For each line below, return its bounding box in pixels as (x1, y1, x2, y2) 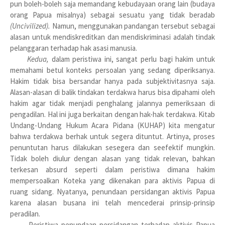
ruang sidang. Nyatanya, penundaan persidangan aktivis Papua (10, 187, 215, 196)
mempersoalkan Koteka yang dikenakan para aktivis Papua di (10, 176, 215, 185)
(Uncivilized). (10, 21, 50, 31)
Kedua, (27, 54, 52, 64)
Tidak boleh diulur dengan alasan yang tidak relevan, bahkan (10, 154, 215, 163)
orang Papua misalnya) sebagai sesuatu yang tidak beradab (10, 10, 215, 20)
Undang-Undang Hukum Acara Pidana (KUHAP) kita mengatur (10, 121, 215, 130)
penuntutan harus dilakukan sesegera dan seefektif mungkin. (10, 143, 215, 152)
